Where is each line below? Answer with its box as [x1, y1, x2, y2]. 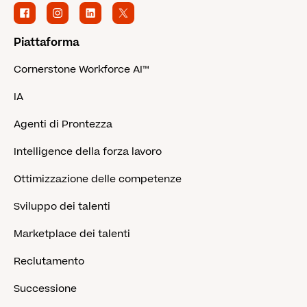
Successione [14, 281, 77, 296]
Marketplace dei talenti [14, 226, 130, 241]
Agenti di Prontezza [14, 116, 112, 132]
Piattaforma [14, 34, 79, 50]
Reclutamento [14, 254, 84, 269]
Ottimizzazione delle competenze [14, 171, 182, 186]
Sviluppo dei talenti [14, 199, 110, 214]
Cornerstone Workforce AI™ [14, 62, 149, 77]
